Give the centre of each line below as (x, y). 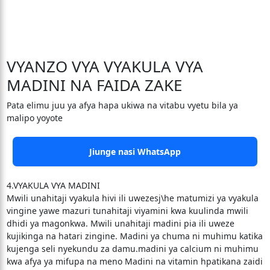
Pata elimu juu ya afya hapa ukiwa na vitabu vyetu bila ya (122, 105)
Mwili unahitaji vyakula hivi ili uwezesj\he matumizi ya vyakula (132, 198)
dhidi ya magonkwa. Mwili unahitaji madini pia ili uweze (120, 223)
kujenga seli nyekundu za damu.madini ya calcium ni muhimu (132, 249)
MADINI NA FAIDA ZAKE (94, 85)
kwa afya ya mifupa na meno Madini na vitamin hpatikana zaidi (134, 261)
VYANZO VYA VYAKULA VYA (105, 66)
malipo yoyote (34, 118)
